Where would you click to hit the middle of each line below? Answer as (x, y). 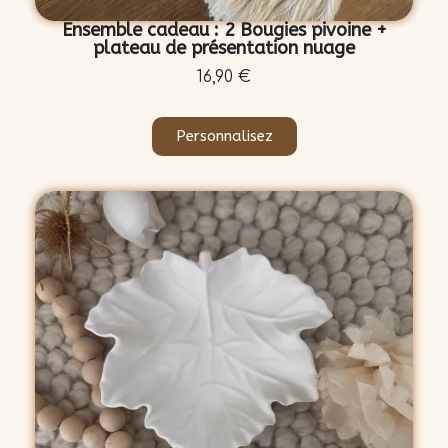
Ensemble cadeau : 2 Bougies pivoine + (224, 30)
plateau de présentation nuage (224, 48)
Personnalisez (224, 136)
